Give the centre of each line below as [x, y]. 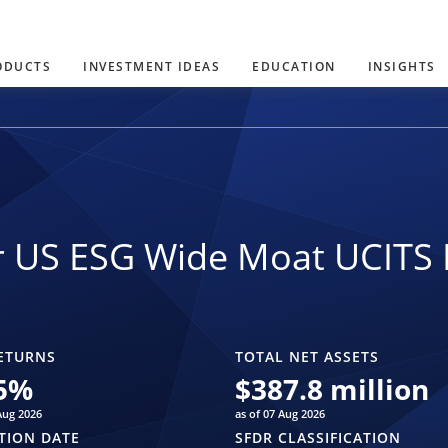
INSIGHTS [401, 66]
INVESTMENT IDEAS [151, 66]
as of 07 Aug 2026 [279, 414]
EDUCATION [294, 66]
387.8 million [339, 389]
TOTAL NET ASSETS [306, 357]
